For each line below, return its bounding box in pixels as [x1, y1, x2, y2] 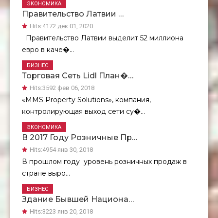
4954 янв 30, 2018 [42, 146, 93, 154]
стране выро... [22, 169, 70, 178]
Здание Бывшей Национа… [22, 195, 134, 204]
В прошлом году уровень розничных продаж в [22, 157, 187, 166]
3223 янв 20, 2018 [42, 208, 93, 216]
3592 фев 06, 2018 [42, 84, 94, 92]
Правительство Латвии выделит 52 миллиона [22, 34, 183, 43]
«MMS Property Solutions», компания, [22, 95, 151, 105]
